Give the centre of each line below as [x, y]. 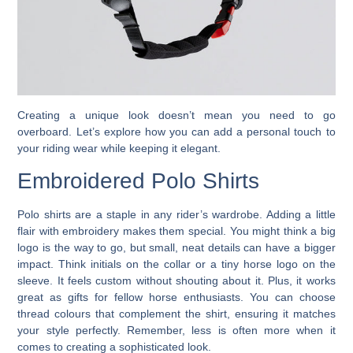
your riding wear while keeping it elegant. [119, 148]
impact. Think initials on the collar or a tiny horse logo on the [176, 264]
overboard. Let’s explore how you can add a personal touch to [176, 131]
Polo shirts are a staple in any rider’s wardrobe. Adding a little [176, 215]
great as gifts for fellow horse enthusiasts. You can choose [176, 297]
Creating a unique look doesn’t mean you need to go [176, 115]
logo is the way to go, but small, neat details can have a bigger [176, 248]
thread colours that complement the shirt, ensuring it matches [176, 314]
